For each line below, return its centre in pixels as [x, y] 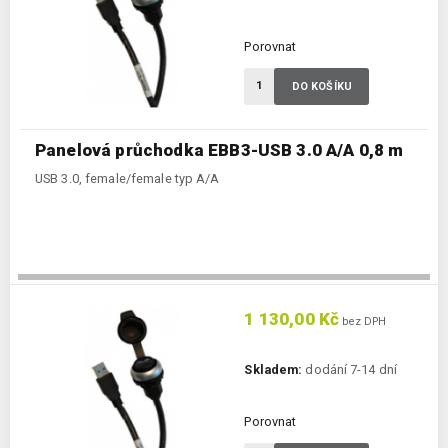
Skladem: [273, 370]
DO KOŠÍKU [321, 87]
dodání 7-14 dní [350, 370]
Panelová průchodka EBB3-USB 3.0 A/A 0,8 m [219, 150]
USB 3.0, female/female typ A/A [127, 179]
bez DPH [363, 322]
